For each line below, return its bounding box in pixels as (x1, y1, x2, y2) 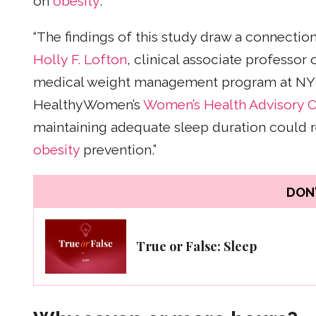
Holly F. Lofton (33, 51, 127, 68)
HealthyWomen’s (33, 97, 143, 114)
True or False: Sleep (136, 237, 257, 255)
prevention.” (80, 142, 157, 159)
